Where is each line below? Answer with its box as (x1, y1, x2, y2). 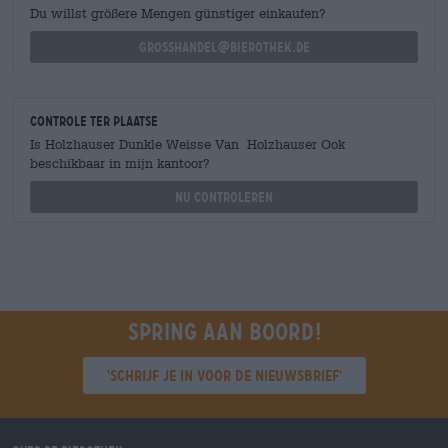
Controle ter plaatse (30, 113, 158, 129)
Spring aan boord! (127, 318, 321, 346)
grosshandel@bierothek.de (138, 39, 310, 55)
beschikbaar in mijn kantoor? (30, 156, 210, 171)
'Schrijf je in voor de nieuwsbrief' (106, 366, 342, 385)
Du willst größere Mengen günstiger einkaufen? (30, 6, 326, 21)
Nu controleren (175, 189, 273, 205)
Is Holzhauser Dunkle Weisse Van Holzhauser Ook (30, 137, 345, 152)
